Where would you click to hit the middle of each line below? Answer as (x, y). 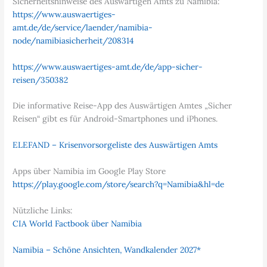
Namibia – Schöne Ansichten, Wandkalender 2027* (107, 249)
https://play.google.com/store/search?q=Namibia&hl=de (119, 184)
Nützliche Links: (43, 211)
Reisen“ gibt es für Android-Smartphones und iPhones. (115, 119)
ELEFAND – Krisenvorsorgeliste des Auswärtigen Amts (115, 145)
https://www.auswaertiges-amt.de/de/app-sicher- (108, 66)
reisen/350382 (41, 80)
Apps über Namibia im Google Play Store (89, 171)
